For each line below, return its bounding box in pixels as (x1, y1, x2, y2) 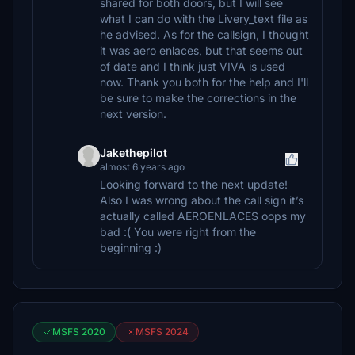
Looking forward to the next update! (100, 177, 288, 191)
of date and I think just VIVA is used (100, 59, 285, 73)
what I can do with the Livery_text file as (100, 12, 307, 25)
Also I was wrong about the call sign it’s (100, 193, 303, 207)
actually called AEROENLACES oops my (100, 209, 306, 223)
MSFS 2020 (52, 326, 105, 338)
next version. (100, 107, 166, 120)
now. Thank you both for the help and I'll (100, 75, 308, 89)
